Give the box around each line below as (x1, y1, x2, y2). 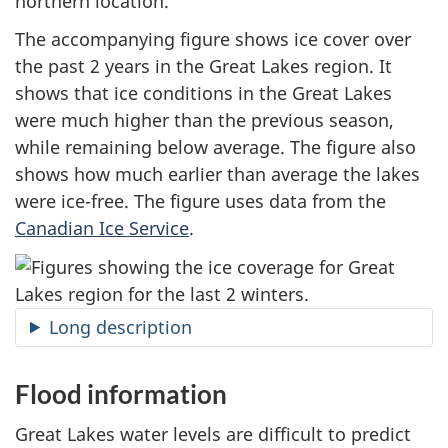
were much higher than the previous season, (15, 108, 394, 132)
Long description (49, 314, 193, 339)
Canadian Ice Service (15, 216, 189, 240)
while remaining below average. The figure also (15, 135, 416, 159)
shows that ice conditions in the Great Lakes (15, 81, 392, 105)
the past (15, 54, 90, 78)
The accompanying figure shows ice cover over (15, 27, 411, 51)
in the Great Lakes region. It (150, 54, 392, 78)
